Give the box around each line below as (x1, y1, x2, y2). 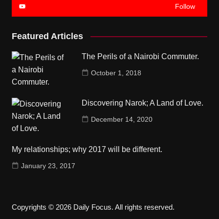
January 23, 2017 (21, 161, 75, 170)
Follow (175, 2, 196, 10)
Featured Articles (11, 31, 83, 41)
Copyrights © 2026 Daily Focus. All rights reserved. (11, 202, 175, 211)
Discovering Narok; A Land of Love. (82, 98, 204, 107)
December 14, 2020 (91, 115, 153, 123)
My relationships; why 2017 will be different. (11, 145, 162, 153)
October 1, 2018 (91, 68, 142, 77)
